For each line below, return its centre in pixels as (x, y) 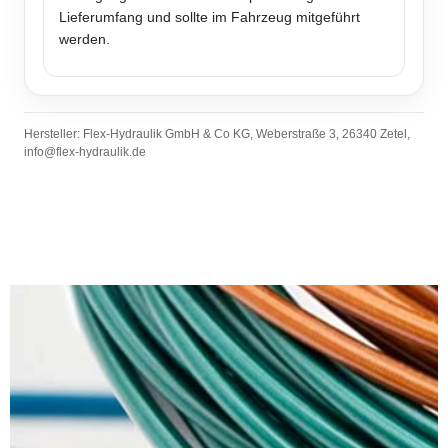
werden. (84, 39)
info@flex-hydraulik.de (85, 152)
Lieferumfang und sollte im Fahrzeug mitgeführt (209, 17)
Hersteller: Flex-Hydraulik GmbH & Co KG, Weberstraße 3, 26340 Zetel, (217, 134)
